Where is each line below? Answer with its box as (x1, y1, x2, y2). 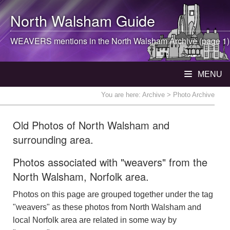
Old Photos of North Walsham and (13, 118, 169, 132)
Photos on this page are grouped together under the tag (13, 190, 213, 199)
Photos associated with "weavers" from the (13, 155, 207, 169)
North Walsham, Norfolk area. (13, 169, 149, 184)
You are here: (101, 91, 142, 99)
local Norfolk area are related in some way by (13, 216, 177, 224)
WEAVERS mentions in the (10, 35, 111, 47)
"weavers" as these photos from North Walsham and (13, 203, 201, 212)
